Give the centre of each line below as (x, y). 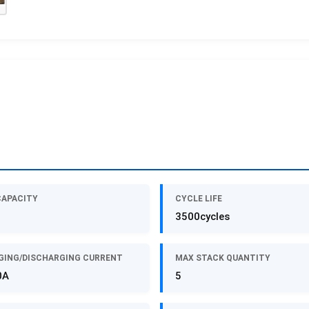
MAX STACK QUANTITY (222, 258)
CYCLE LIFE (198, 199)
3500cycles (202, 217)
